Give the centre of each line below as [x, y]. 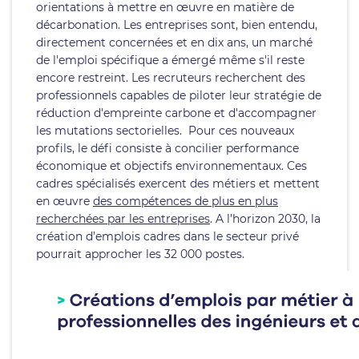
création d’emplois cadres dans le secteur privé [167, 236]
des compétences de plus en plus [186, 201]
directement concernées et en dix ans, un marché [174, 42]
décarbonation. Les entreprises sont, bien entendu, [177, 25]
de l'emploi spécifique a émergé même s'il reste [170, 60]
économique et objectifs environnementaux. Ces [171, 166]
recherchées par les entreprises [123, 219]
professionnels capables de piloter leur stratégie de [179, 95]
